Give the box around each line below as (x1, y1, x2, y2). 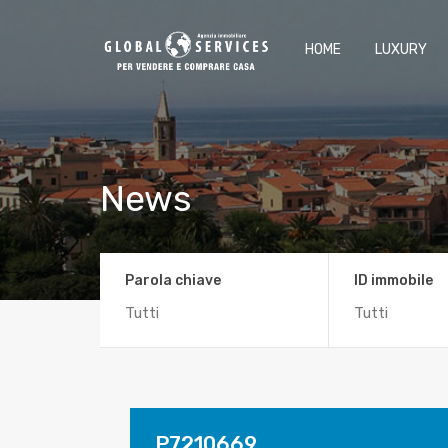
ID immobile (353, 271, 433, 289)
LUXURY (375, 41, 427, 58)
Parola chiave (125, 271, 221, 289)
